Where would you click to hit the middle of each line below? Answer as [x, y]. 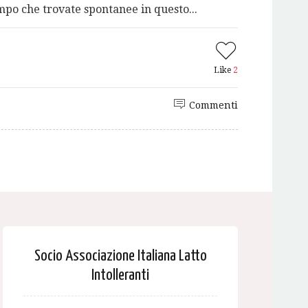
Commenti [213, 106]
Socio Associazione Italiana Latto [120, 256]
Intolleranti [120, 276]
